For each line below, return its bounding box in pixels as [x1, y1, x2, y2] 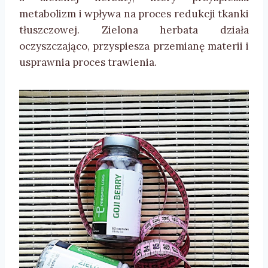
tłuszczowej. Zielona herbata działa [19, 23, 249, 37]
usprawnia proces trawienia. [19, 56, 157, 69]
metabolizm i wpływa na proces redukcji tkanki [19, 7, 249, 21]
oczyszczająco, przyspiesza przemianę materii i [19, 39, 249, 53]
